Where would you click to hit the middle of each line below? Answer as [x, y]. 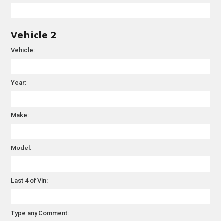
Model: [21, 147]
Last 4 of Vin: [30, 180]
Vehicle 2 [34, 35]
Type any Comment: [40, 213]
